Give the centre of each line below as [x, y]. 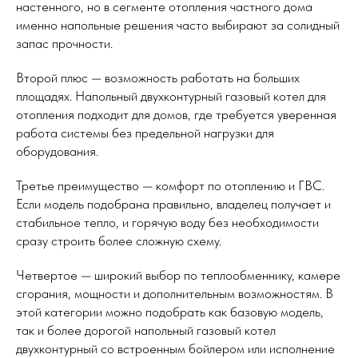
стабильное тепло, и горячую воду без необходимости [167, 223]
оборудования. [57, 151]
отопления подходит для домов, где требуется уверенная [176, 115]
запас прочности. [64, 44]
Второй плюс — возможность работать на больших [158, 78]
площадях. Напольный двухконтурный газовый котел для [171, 96]
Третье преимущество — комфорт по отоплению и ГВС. [170, 186]
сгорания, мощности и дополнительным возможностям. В [175, 294]
